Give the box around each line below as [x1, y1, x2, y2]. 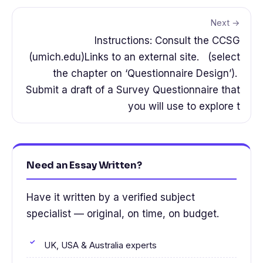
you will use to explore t [128, 100, 240, 112]
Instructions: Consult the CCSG [95, 34, 240, 46]
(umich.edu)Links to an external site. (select [29, 50, 240, 63]
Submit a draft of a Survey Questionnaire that [23, 83, 240, 96]
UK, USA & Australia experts [44, 240, 157, 251]
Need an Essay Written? [26, 159, 142, 171]
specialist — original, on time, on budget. [26, 207, 219, 220]
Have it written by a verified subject [26, 191, 195, 203]
